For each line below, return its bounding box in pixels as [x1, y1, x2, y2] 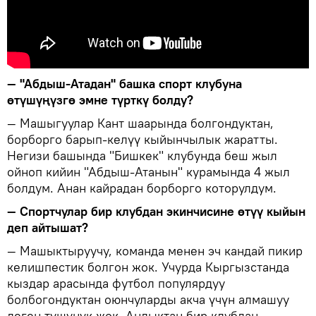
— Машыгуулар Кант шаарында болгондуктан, [7, 114, 274, 131]
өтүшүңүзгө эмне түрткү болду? [7, 91, 193, 108]
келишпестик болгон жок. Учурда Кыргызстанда [7, 258, 289, 275]
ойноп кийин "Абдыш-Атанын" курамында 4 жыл [7, 163, 290, 180]
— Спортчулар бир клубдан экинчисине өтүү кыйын [7, 202, 305, 219]
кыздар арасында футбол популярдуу [7, 274, 225, 291]
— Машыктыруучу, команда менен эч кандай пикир [7, 242, 303, 259]
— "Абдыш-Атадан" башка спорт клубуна [7, 75, 242, 92]
